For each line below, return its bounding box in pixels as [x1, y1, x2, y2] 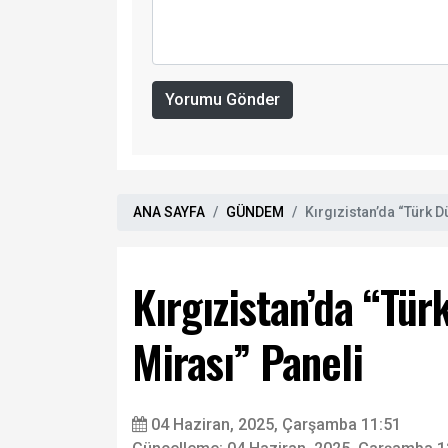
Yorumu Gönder [165, 90, 280, 110]
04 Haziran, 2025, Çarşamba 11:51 [151, 415, 401, 435]
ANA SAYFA [133, 204, 205, 221]
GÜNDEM [226, 204, 284, 221]
